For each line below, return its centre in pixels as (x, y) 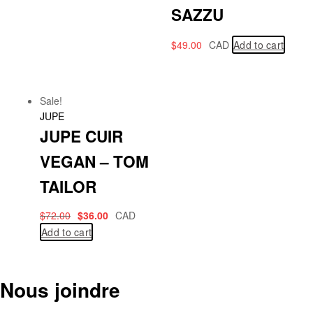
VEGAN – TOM (94, 162)
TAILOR (68, 187)
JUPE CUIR (81, 137)
